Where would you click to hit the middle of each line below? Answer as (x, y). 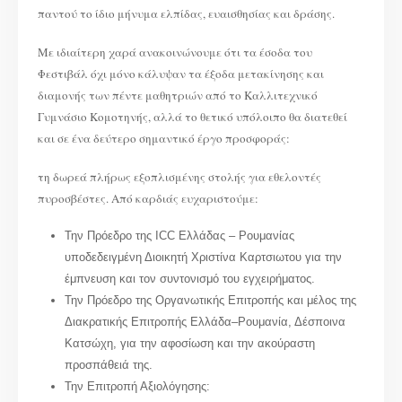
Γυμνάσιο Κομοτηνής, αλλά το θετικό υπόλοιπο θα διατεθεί (193, 116)
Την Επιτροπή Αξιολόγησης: (137, 387)
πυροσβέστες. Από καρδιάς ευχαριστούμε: (149, 198)
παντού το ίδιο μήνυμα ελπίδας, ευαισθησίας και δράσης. (187, 14)
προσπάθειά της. (108, 365)
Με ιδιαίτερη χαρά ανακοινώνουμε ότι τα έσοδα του (175, 52)
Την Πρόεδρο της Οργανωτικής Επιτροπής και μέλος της (210, 301)
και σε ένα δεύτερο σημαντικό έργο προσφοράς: (164, 138)
